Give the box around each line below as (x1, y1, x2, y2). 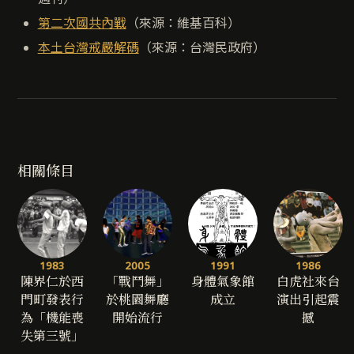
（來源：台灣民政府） (138, 39, 265, 57)
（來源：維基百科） (126, 14, 240, 32)
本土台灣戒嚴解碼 (37, 39, 139, 57)
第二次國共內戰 (37, 14, 126, 32)
